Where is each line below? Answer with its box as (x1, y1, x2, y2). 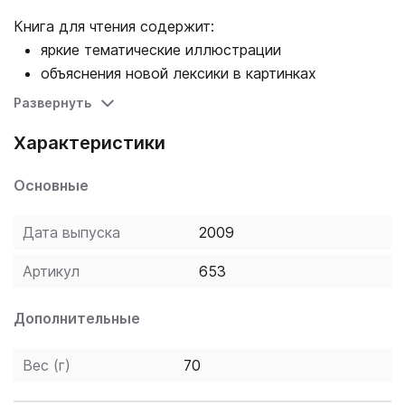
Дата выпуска (23, 223, 120, 241)
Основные (14, 176, 89, 194)
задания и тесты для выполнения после (41, 88, 324, 106)
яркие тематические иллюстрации (41, 41, 286, 59)
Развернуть (14, 95, 91, 110)
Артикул (23, 262, 80, 280)
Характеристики (14, 132, 165, 154)
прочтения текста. (41, 111, 168, 129)
